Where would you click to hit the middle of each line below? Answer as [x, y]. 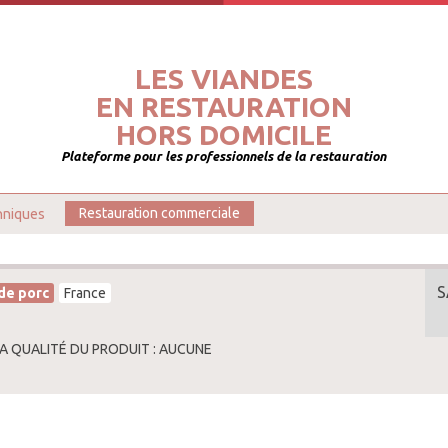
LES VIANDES [223, 78]
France [85, 292]
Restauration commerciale [159, 213]
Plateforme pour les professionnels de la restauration [224, 156]
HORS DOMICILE [223, 134]
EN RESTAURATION [223, 106]
